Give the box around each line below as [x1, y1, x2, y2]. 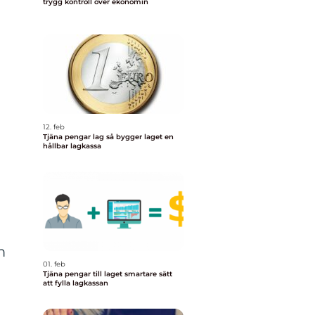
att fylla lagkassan [43, 278, 108, 288]
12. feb [43, 122, 65, 131]
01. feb [43, 259, 65, 269]
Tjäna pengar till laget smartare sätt [43, 269, 124, 278]
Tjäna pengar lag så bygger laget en [43, 132, 106, 141]
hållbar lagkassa [43, 141, 101, 150]
